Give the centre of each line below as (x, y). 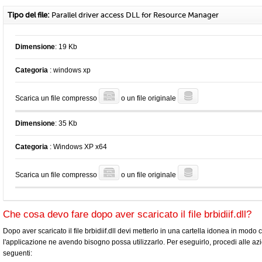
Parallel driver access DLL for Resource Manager (134, 15)
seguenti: (18, 253)
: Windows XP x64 (78, 147)
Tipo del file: (29, 15)
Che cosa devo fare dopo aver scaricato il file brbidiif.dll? (127, 214)
